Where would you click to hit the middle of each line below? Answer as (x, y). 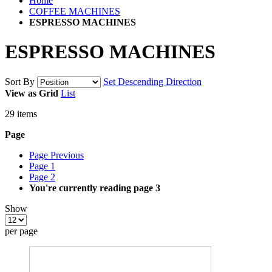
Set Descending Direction (152, 81)
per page (21, 231)
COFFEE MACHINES (75, 11)
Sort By (20, 81)
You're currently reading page (91, 188)
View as (21, 93)
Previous (67, 155)
